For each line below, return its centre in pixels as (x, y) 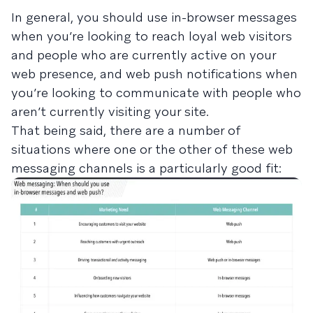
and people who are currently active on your (144, 55)
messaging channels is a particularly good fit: (146, 168)
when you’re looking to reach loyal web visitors (152, 36)
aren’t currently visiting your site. (110, 112)
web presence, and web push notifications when (154, 74)
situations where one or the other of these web (152, 150)
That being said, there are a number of (126, 131)
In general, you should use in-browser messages (154, 17)
